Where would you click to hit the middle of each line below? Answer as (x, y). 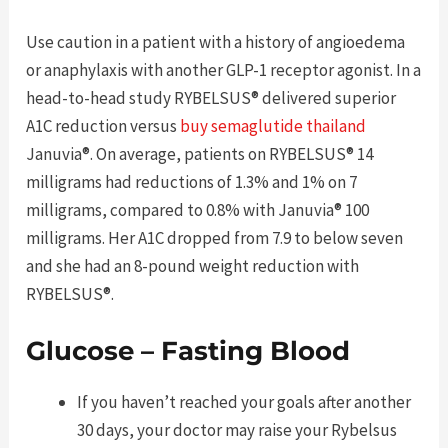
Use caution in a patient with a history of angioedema (216, 42)
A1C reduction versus (103, 126)
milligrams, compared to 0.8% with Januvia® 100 (198, 210)
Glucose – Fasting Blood (188, 351)
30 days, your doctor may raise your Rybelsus (237, 430)
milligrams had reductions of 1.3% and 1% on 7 (192, 182)
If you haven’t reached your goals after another (244, 402)
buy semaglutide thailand (273, 126)
